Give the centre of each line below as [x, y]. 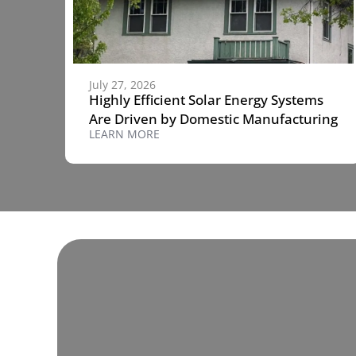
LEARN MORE [124, 133]
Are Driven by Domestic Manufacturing [213, 118]
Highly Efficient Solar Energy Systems [206, 99]
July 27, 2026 [122, 84]
